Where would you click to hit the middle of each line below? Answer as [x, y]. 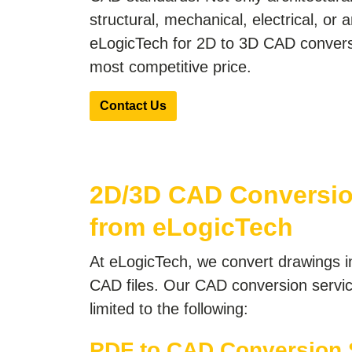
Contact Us [133, 106]
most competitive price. [170, 67]
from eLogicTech [191, 227]
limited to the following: [169, 309]
